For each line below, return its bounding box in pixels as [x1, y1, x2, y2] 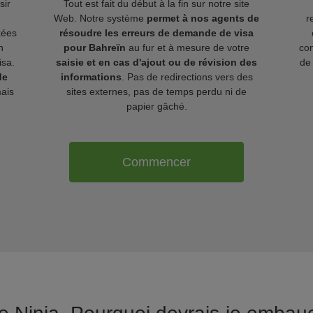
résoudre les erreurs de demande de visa [59, 27, 254, 38]
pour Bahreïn [64, 42, 126, 53]
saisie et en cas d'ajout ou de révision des [56, 57, 257, 68]
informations [60, 71, 122, 82]
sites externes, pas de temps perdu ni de [66, 86, 247, 97]
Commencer [122, 154, 191, 169]
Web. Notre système [54, 13, 147, 24]
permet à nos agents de [147, 13, 259, 24]
